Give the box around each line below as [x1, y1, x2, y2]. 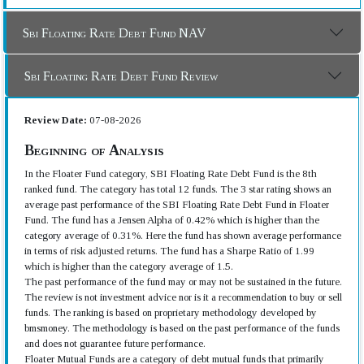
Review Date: [24, 114, 89, 126]
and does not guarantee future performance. [24, 337, 206, 349]
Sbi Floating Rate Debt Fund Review [24, 68, 218, 83]
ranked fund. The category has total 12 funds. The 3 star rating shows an [24, 183, 331, 195]
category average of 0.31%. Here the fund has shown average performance [24, 229, 341, 241]
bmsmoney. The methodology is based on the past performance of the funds [24, 322, 340, 334]
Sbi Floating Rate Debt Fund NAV [23, 25, 206, 40]
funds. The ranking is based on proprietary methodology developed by [24, 306, 317, 318]
